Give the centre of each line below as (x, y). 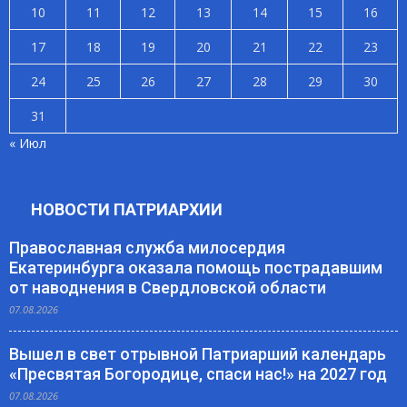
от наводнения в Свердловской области (168, 288)
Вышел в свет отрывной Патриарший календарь (198, 354)
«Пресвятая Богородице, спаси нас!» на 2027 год (198, 374)
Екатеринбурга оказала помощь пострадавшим (196, 268)
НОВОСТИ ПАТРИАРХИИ (127, 210)
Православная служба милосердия (147, 248)
